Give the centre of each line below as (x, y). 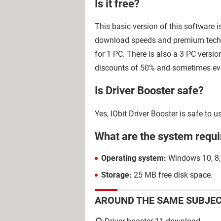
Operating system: (134, 158)
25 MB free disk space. (172, 175)
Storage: (116, 175)
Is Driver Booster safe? (149, 91)
